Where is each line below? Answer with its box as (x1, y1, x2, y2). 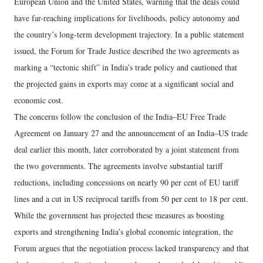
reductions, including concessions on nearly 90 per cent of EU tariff (14, 177, 238, 188)
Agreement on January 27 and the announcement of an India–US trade (14, 127, 248, 139)
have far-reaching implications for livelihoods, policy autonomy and (14, 12, 240, 23)
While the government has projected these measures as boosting (14, 210, 224, 221)
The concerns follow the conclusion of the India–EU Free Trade (14, 111, 226, 122)
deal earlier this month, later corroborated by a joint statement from (14, 144, 239, 155)
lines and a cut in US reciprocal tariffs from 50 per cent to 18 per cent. (14, 193, 248, 204)
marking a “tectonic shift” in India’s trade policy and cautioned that (14, 62, 237, 73)
